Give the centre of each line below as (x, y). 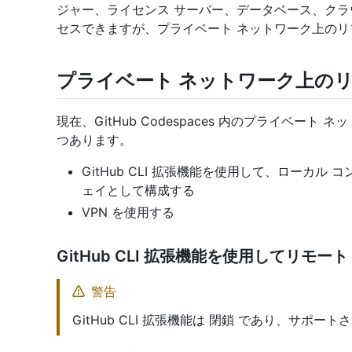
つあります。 (94, 140)
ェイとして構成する (138, 191)
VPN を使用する (128, 213)
